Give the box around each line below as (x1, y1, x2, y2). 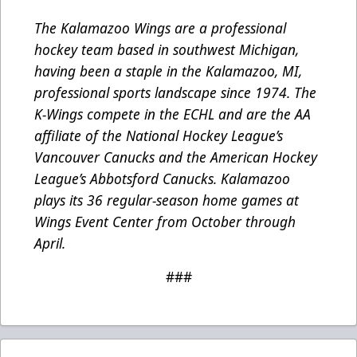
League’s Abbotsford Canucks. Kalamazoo (34, 169, 290, 189)
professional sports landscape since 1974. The (34, 83, 316, 103)
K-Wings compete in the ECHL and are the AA (34, 104, 311, 124)
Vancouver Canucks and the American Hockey (34, 147, 317, 167)
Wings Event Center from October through (34, 212, 296, 232)
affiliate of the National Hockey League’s (34, 126, 283, 146)
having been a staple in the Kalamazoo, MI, (34, 61, 302, 81)
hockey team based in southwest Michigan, (34, 40, 299, 60)
